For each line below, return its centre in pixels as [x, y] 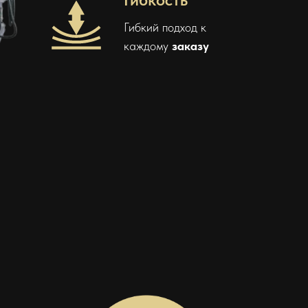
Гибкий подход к [165, 27]
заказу [190, 45]
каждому [148, 45]
